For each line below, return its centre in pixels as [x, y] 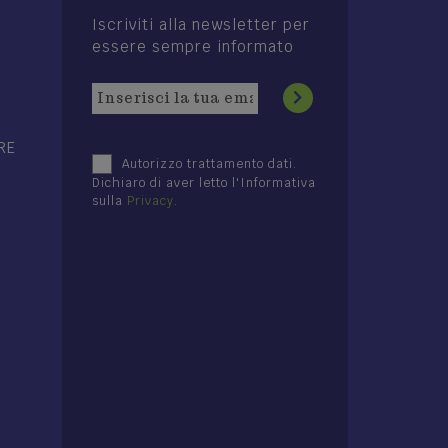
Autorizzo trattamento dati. [209, 164]
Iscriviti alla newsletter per [201, 24]
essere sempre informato [193, 46]
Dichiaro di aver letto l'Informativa [204, 183]
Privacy [150, 201]
